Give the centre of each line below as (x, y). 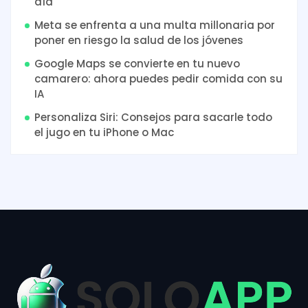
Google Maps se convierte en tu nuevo (137, 63)
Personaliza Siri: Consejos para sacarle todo (153, 117)
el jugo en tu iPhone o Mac (104, 132)
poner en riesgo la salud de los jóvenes (139, 40)
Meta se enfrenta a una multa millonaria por (155, 25)
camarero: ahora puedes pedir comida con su (158, 78)
